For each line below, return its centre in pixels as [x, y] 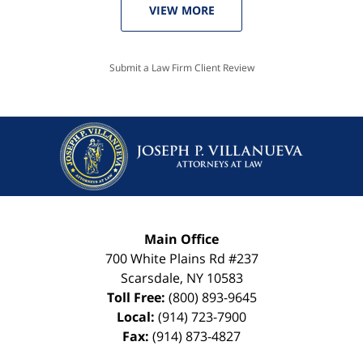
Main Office [181, 239]
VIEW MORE [181, 11]
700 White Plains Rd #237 [181, 259]
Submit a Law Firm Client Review [181, 68]
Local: [137, 317]
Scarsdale [150, 278]
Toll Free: [137, 298]
